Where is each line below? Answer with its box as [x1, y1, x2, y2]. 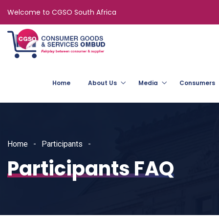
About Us [88, 79, 117, 87]
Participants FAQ [7, 155, 174, 182]
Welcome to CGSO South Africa [7, 7, 116, 17]
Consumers [179, 79, 215, 87]
